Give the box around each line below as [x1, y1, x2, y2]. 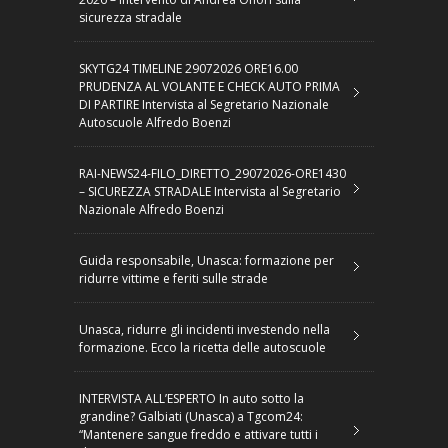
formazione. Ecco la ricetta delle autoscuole [79, 338, 326, 356]
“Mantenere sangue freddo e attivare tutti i [79, 425, 318, 443]
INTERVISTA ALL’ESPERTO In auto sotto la [79, 389, 304, 407]
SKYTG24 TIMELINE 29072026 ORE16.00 [79, 59, 298, 77]
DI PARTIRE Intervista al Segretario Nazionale [79, 95, 329, 113]
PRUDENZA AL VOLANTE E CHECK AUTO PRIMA [79, 77, 340, 95]
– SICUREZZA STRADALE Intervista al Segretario [79, 182, 341, 200]
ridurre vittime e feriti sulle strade [79, 269, 268, 287]
